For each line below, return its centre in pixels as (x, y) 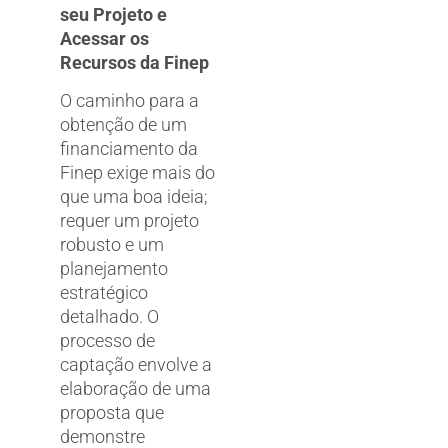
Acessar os (104, 38)
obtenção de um (123, 125)
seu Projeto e (113, 14)
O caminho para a (129, 101)
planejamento (114, 269)
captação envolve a (136, 365)
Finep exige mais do (137, 173)
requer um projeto (129, 221)
